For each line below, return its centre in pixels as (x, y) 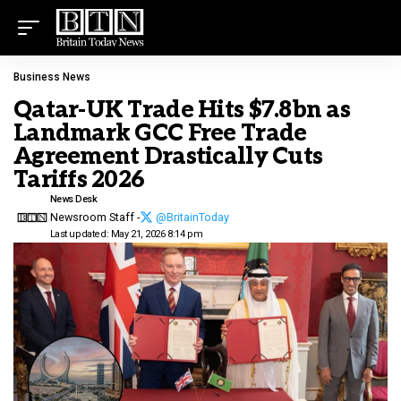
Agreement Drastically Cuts (168, 157)
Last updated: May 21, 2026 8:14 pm (126, 234)
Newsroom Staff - (94, 217)
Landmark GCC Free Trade (160, 133)
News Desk (73, 199)
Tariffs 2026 (79, 180)
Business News (52, 77)
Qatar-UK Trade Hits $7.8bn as (182, 110)
